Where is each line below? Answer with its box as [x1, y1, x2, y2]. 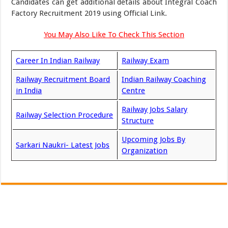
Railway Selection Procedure [16, 110, 113, 120]
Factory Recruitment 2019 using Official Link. [11, 9, 167, 18]
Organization [122, 146, 168, 155]
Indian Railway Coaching [122, 75, 207, 84]
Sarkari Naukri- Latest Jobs [16, 140, 110, 150]
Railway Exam [122, 56, 169, 65]
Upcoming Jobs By [122, 135, 186, 144]
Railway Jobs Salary [122, 105, 188, 114]
